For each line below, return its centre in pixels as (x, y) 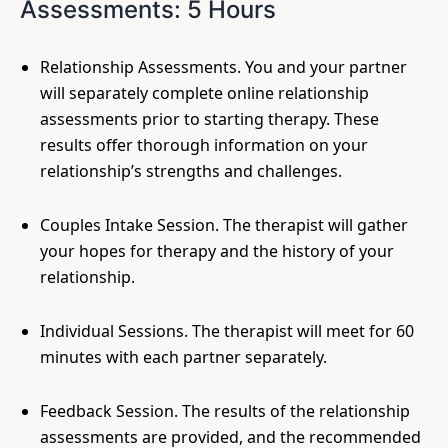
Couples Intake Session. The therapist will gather (224, 225)
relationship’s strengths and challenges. (191, 171)
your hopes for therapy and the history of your (217, 251)
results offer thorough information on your (204, 145)
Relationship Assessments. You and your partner (223, 67)
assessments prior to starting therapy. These (209, 119)
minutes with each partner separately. (183, 357)
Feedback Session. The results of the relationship (225, 411)
